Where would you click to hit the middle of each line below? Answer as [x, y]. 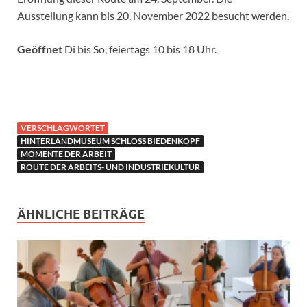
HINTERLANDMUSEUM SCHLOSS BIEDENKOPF [110, 140]
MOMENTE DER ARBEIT [66, 153]
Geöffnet [40, 49]
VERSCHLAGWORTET [63, 127]
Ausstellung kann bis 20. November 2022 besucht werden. [153, 15]
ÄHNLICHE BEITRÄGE [81, 214]
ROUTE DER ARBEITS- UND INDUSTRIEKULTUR [110, 167]
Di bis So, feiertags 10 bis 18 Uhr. [139, 49]
